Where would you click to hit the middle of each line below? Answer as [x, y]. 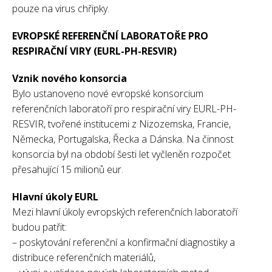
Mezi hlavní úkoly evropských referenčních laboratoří [125, 212]
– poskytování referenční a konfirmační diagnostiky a [124, 242]
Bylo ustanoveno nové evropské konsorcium [108, 93]
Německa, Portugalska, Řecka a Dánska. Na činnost [123, 139]
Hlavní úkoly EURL [55, 196]
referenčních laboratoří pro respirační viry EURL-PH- [124, 108]
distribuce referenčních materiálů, [84, 257]
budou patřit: [39, 227]
